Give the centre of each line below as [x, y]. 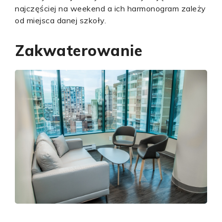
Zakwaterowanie [79, 51]
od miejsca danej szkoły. [60, 20]
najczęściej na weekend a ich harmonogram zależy [111, 8]
